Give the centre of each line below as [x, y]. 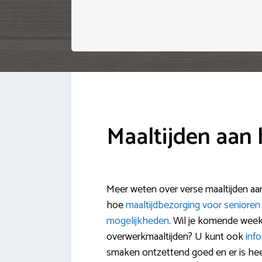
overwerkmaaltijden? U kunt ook [176, 237]
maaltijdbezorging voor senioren [193, 206]
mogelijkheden [138, 221]
